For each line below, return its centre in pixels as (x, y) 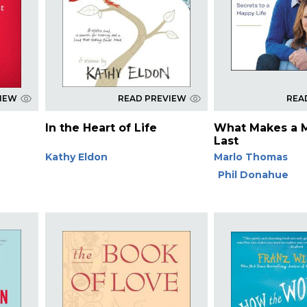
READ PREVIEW (152, 98)
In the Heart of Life (101, 127)
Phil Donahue (254, 174)
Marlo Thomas (251, 157)
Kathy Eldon (76, 157)
